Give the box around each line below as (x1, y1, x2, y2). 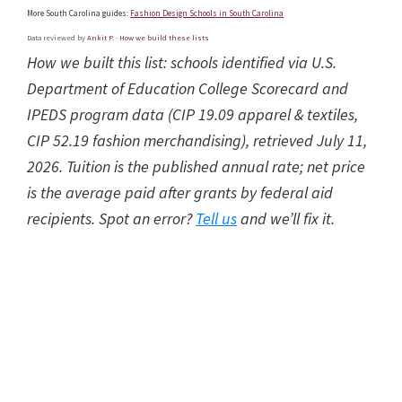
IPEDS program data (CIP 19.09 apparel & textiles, (27, 104, 358, 126)
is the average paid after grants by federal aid (27, 182, 333, 204)
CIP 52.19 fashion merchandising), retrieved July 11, (27, 130, 367, 152)
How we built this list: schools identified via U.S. (27, 52, 336, 74)
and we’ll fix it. (237, 208, 335, 230)
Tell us (196, 208, 237, 230)
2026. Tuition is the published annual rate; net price (27, 156, 365, 178)
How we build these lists (119, 33, 209, 43)
